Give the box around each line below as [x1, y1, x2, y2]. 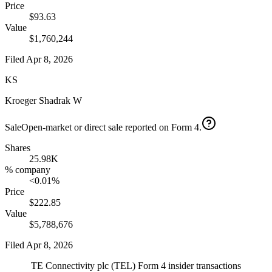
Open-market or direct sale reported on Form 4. [21, 122, 202, 133]
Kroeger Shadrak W [5, 95, 82, 106]
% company [5, 165, 50, 175]
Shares [5, 143, 30, 154]
